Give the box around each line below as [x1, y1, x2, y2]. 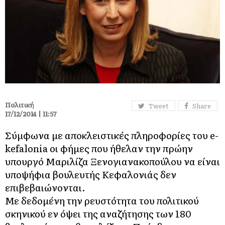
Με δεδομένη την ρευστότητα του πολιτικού [5, 193, 199, 207]
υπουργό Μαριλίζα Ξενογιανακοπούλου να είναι [5, 154, 220, 168]
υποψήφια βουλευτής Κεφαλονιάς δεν [5, 167, 176, 181]
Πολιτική [5, 99, 34, 109]
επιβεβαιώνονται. [5, 180, 85, 194]
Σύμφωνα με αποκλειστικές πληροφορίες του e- [5, 128, 218, 142]
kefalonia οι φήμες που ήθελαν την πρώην [5, 141, 193, 155]
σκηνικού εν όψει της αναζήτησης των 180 [5, 206, 191, 220]
